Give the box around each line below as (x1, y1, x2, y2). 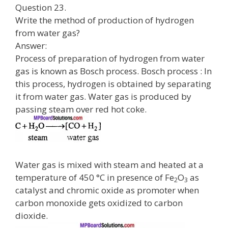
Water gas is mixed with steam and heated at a (15, 159, 204, 170)
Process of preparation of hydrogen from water (15, 52, 205, 64)
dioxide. (15, 210, 48, 221)
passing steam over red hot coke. (15, 103, 147, 115)
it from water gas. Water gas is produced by (15, 90, 191, 102)
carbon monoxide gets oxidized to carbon (15, 197, 183, 209)
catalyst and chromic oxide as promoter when (15, 184, 199, 196)
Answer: (15, 39, 47, 51)
